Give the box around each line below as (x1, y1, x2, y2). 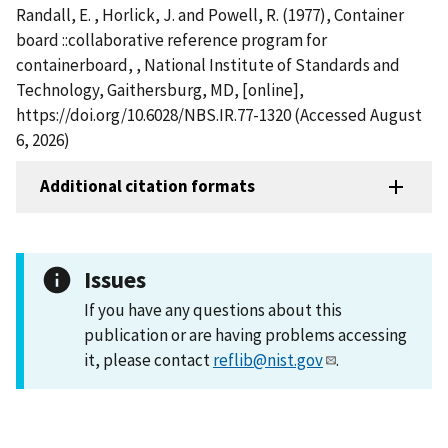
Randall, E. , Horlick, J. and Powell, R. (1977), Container (16, 3, 404, 26)
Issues (84, 264, 146, 294)
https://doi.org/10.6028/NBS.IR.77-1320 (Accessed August (16, 103, 422, 126)
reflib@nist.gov (213, 348, 323, 371)
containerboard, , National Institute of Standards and (16, 53, 400, 76)
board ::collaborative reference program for (16, 28, 327, 51)
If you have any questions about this (84, 298, 342, 321)
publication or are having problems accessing (84, 323, 407, 346)
